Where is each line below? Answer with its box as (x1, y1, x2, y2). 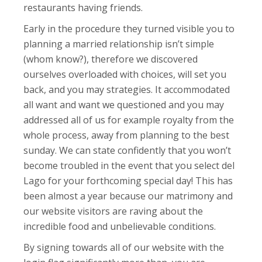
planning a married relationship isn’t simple (23, 37, 215, 50)
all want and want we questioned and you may (23, 98, 225, 111)
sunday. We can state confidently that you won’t (23, 144, 232, 157)
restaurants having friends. (23, 1, 143, 14)
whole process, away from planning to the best (23, 129, 230, 142)
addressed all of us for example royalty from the (23, 113, 235, 126)
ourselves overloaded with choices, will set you (23, 68, 227, 81)
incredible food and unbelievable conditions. (23, 220, 216, 233)
